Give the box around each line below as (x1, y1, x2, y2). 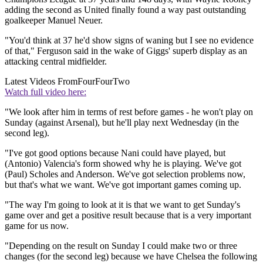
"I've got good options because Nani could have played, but (5, 148, 225, 159)
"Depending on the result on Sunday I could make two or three (5, 241, 237, 251)
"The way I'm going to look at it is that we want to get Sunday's (5, 200, 240, 210)
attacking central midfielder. (5, 56, 107, 67)
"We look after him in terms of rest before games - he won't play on (5, 107, 253, 117)
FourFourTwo (77, 76, 130, 87)
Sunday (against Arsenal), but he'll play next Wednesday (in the (5, 117, 239, 128)
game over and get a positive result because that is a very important (5, 210, 251, 221)
